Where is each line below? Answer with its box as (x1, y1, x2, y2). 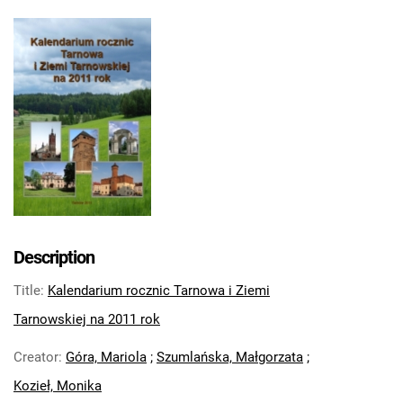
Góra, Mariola (66, 349, 147, 366)
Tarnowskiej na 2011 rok (13, 311, 160, 328)
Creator (13, 349, 58, 366)
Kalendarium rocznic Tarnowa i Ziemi (48, 282, 270, 300)
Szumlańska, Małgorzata (157, 349, 303, 366)
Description (13, 246, 94, 269)
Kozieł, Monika (13, 378, 102, 395)
